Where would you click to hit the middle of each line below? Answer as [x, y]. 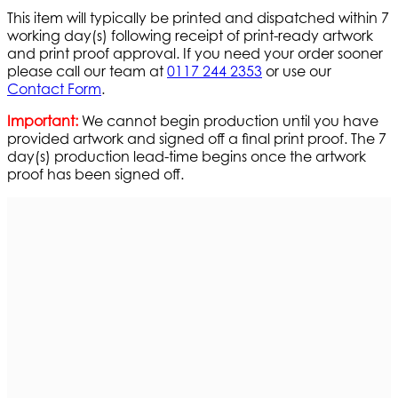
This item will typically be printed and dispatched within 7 [198, 18]
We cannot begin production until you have [228, 121]
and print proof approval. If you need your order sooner [195, 54]
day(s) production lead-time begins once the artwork [187, 157]
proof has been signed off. [96, 175]
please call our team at [87, 72]
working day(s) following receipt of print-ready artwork [190, 36]
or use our [297, 72]
